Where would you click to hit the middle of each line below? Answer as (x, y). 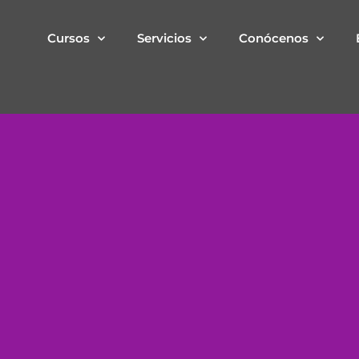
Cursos (69, 38)
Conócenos (274, 38)
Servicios (164, 38)
